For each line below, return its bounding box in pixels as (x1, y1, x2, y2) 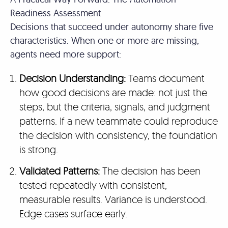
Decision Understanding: (19, 72, 126, 84)
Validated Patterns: (19, 164, 100, 177)
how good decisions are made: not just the (19, 86, 207, 99)
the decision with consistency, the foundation (19, 129, 217, 141)
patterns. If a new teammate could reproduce (19, 115, 218, 127)
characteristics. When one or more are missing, (10, 35, 199, 46)
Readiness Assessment (10, 7, 103, 19)
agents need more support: (10, 48, 124, 60)
